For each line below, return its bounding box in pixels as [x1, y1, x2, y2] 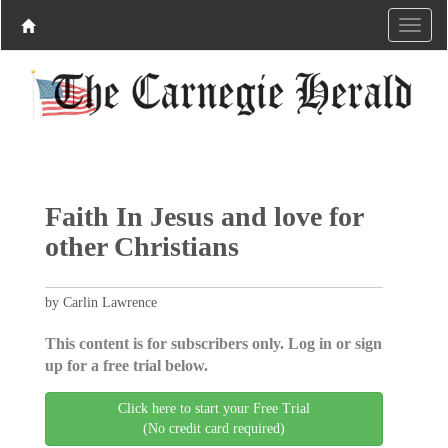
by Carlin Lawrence [44, 294, 157, 310]
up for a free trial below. [44, 356, 208, 374]
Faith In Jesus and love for [44, 200, 363, 232]
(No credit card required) [143, 420, 285, 436]
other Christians [44, 230, 239, 262]
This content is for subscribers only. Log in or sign [44, 334, 382, 352]
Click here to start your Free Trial [118, 400, 310, 416]
